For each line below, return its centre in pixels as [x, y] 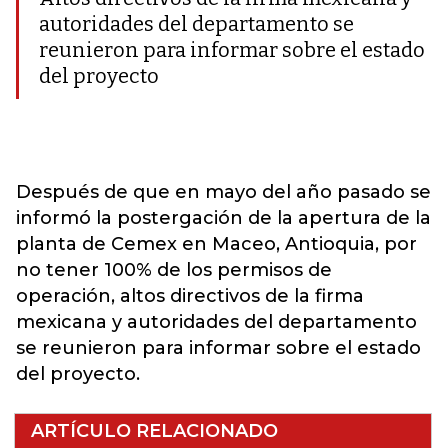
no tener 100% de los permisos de [174, 270]
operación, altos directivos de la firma [190, 296]
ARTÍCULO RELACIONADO [154, 431]
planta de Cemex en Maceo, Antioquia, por [216, 244]
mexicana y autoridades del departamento [216, 322]
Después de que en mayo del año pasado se [223, 192]
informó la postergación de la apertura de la [223, 218]
